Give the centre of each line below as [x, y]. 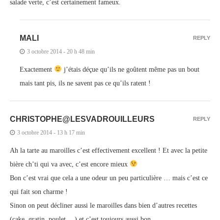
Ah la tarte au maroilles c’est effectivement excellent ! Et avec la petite [109, 150]
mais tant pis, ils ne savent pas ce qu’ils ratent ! [85, 83]
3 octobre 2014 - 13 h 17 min [51, 132]
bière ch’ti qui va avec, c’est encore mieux [70, 164]
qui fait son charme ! [39, 192]
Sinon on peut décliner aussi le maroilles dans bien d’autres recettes [103, 205]
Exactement [37, 69]
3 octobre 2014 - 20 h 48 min [61, 51]
